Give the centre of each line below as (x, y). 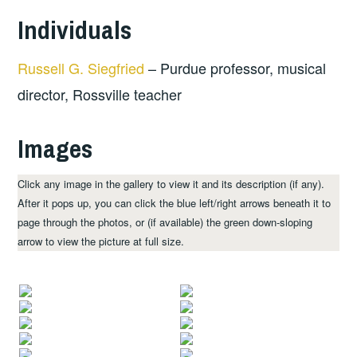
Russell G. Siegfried (81, 68)
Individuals (75, 29)
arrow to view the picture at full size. (101, 241)
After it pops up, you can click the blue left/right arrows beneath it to (175, 202)
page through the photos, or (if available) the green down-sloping (165, 222)
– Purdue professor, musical (235, 68)
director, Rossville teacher (100, 94)
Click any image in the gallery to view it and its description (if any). (171, 183)
